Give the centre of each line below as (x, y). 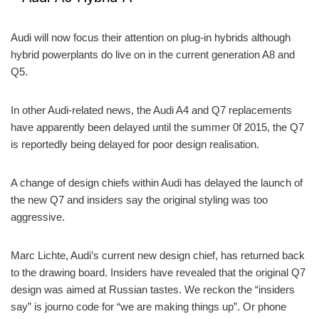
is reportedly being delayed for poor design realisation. (135, 144)
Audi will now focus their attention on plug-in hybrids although (151, 37)
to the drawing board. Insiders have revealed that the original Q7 (158, 272)
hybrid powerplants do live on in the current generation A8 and (153, 54)
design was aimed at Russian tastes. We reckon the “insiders (153, 289)
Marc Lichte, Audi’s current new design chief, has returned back (158, 255)
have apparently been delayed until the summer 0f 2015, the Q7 (157, 127)
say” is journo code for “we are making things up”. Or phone (148, 307)
